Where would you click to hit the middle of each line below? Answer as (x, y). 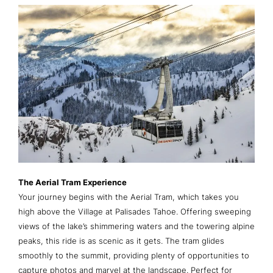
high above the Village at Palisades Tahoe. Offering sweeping (135, 211)
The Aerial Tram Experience (73, 182)
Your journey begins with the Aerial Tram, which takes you (129, 197)
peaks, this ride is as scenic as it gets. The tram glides (121, 240)
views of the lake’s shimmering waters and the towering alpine (136, 226)
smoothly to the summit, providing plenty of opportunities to (134, 255)
